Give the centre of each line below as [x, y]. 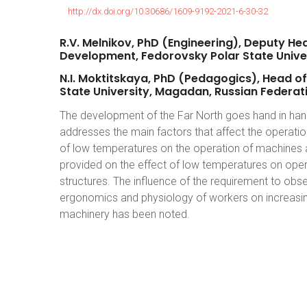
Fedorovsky [174, 56]
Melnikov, [108, 43]
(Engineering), [201, 43]
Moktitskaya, [114, 78]
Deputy [265, 43]
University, [123, 91]
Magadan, [183, 91]
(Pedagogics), [219, 78]
